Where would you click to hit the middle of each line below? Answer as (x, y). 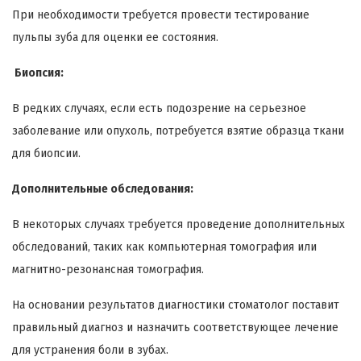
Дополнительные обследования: (103, 189)
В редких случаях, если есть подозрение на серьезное (159, 109)
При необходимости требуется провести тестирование (161, 15)
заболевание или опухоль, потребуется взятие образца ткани (178, 131)
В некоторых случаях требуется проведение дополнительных (178, 225)
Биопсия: (38, 73)
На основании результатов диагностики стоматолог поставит (176, 305)
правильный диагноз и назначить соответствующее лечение (175, 328)
